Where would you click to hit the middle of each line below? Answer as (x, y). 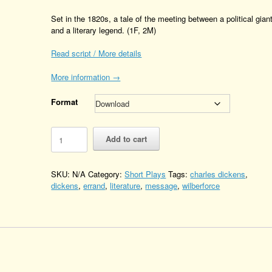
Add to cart (127, 139)
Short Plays (145, 174)
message (161, 185)
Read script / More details (97, 53)
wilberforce (201, 185)
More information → (86, 76)
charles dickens (218, 174)
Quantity (66, 167)
